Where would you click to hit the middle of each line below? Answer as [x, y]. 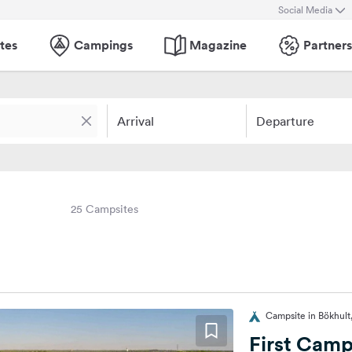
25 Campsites [104, 209]
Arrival [136, 121]
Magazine [218, 45]
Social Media [305, 9]
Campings [103, 45]
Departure [285, 121]
